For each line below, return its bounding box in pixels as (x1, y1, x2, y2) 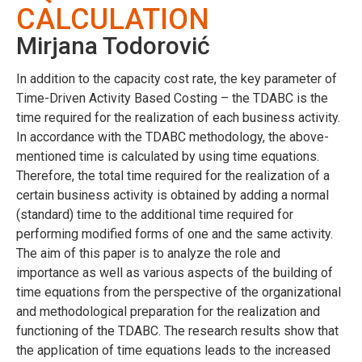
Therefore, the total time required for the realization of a (16, 167, 330, 183)
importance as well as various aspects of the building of (16, 264, 333, 280)
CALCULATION (16, 2, 209, 36)
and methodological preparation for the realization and (16, 303, 320, 319)
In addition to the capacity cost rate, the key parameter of (16, 70, 337, 86)
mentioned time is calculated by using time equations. (16, 148, 319, 164)
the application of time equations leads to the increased (16, 342, 330, 358)
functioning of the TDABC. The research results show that (16, 322, 339, 339)
